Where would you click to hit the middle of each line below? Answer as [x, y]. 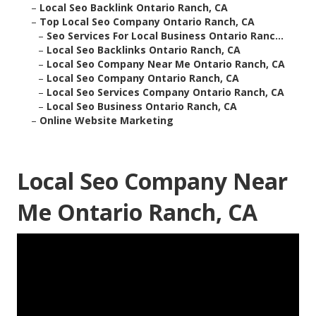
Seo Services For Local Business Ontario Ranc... [165, 36]
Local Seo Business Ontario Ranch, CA [142, 107]
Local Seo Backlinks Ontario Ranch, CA [144, 50]
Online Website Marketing [107, 121]
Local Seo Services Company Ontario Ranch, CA [165, 92]
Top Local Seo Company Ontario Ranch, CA [147, 22]
